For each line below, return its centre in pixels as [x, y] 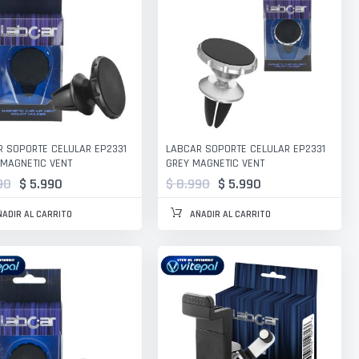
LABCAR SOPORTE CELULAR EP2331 [246, 149]
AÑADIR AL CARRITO [231, 214]
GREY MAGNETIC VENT [216, 163]
